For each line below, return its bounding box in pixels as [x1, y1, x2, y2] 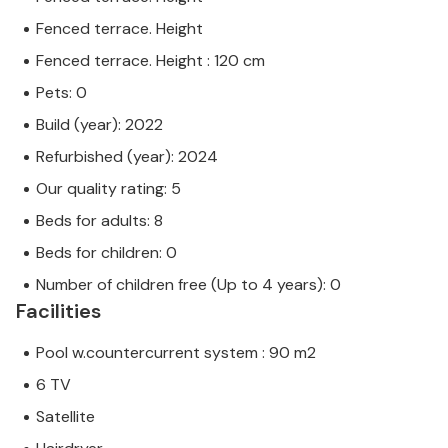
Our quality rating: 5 [36, 178, 181, 200]
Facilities [16, 298, 101, 325]
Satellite [36, 406, 95, 428]
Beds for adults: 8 [36, 210, 163, 232]
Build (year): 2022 [36, 114, 163, 136]
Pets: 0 [36, 82, 87, 104]
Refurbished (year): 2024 [36, 146, 218, 168]
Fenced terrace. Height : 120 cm [36, 50, 265, 72]
